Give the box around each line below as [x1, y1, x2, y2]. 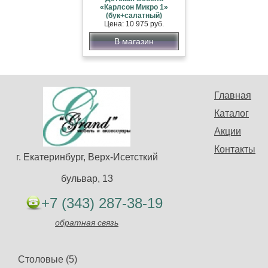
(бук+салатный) [106, 11, 162, 20]
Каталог [214, 108, 249, 118]
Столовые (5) [18, 254, 77, 264]
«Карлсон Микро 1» [100, 2, 168, 11]
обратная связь [55, 217, 118, 227]
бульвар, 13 [60, 173, 113, 184]
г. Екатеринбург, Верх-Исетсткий [16, 151, 158, 162]
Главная [214, 90, 251, 100]
